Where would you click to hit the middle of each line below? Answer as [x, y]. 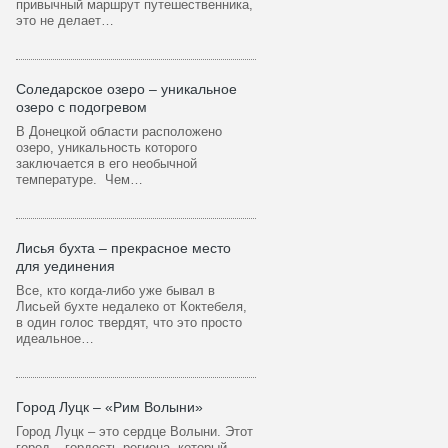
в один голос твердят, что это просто [129, 322]
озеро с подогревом [81, 107]
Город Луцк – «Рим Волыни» [109, 407]
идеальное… [55, 338]
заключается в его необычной [106, 163]
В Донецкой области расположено [119, 131]
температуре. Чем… [79, 179]
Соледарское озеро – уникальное [126, 89]
